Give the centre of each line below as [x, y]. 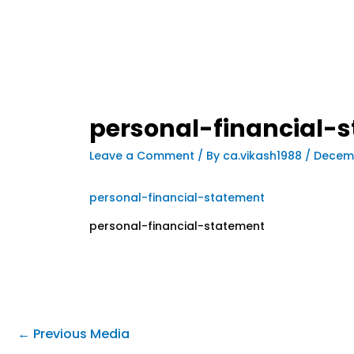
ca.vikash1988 [264, 155]
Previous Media [80, 333]
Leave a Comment [142, 155]
